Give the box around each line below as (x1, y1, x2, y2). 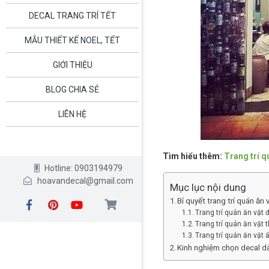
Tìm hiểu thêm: (163, 151, 224, 162)
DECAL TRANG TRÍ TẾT (29, 10, 116, 20)
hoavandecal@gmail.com (37, 175, 133, 186)
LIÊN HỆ (58, 109, 86, 119)
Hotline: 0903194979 (44, 163, 123, 173)
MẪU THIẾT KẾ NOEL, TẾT (25, 35, 120, 45)
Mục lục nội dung (169, 181, 246, 194)
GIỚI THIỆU (52, 59, 92, 70)
